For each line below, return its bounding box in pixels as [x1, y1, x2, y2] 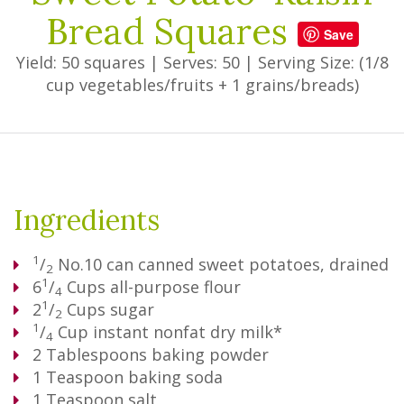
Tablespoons [46, 344, 147, 365]
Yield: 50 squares [15, 51, 145, 73]
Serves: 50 [162, 51, 240, 73]
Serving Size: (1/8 [257, 51, 389, 73]
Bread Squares [45, 8, 298, 54]
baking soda [128, 366, 223, 388]
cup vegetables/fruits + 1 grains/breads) [45, 74, 359, 96]
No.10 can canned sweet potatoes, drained [58, 253, 389, 275]
